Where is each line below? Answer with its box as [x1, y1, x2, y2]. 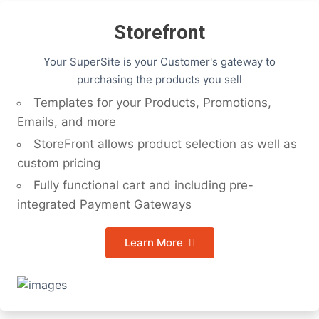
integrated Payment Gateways [17, 197, 192, 211]
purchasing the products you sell [77, 73, 242, 86]
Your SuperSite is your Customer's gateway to [43, 55, 276, 68]
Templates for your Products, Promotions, [33, 95, 271, 110]
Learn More [124, 236, 183, 249]
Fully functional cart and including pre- [33, 178, 253, 192]
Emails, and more [17, 115, 116, 129]
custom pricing [17, 156, 100, 170]
